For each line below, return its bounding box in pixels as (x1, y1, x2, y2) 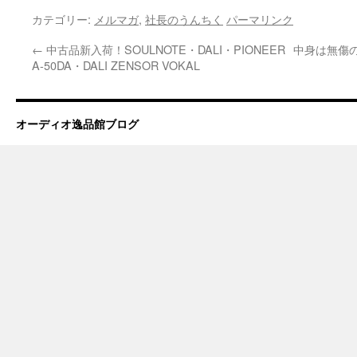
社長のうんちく (145, 10, 223, 27)
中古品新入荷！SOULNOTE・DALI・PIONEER (43, 41, 285, 57)
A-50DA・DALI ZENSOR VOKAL (32, 57, 200, 73)
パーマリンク (226, 10, 293, 27)
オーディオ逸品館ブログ (16, 116, 139, 131)
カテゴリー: (32, 10, 94, 27)
